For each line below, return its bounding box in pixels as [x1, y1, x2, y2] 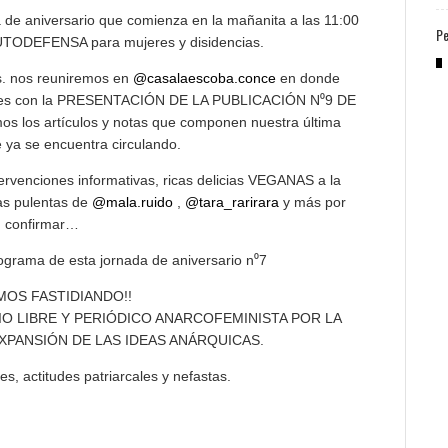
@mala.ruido [92, 194, 174, 211]
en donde [275, 70, 340, 87]
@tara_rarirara [185, 194, 280, 211]
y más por [279, 194, 347, 211]
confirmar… [4, 216, 79, 233]
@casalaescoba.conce [132, 70, 276, 87]
